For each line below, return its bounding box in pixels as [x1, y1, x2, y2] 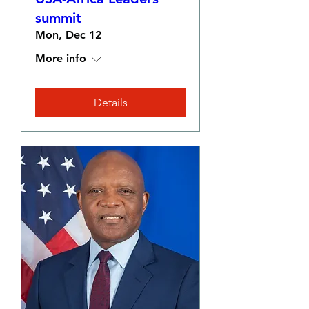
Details [93, 96, 128, 109]
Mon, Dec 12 [35, 28, 101, 41]
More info [35, 52, 86, 65]
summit [35, 10, 81, 26]
